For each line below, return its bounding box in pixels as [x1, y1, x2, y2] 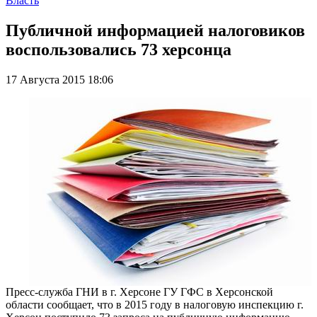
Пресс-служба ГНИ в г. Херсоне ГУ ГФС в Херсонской [6, 285, 273, 298]
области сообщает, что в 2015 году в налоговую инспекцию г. [6, 298, 304, 311]
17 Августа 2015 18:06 [6, 73, 113, 86]
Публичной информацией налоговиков [6, 21, 305, 40]
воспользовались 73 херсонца [6, 40, 231, 59]
